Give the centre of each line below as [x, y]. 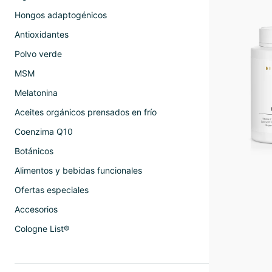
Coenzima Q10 [44, 131]
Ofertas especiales [52, 190]
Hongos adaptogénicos [61, 15]
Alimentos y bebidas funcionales [78, 170]
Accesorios [36, 209]
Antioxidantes [42, 34]
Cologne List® [42, 229]
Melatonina [36, 93]
